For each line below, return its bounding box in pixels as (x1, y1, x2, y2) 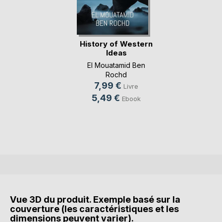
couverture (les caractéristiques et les (10, 203, 179, 214)
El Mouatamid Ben (87, 60, 145, 69)
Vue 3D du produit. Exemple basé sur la (10, 194, 180, 205)
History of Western (80, 39, 153, 49)
